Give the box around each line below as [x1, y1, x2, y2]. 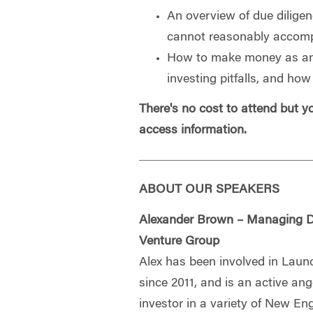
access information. [139, 124, 247, 137]
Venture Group [139, 235, 220, 248]
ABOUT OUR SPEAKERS [139, 184, 280, 196]
